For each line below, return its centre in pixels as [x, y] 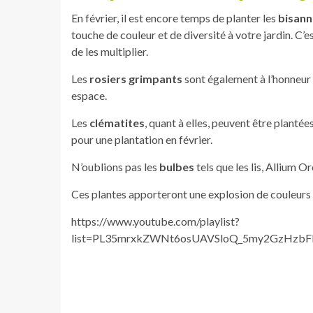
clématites [117, 123]
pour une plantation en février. [142, 140]
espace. [89, 96]
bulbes [177, 167]
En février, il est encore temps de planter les [175, 18]
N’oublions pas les [115, 167]
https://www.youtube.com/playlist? [155, 221]
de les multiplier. [110, 52]
